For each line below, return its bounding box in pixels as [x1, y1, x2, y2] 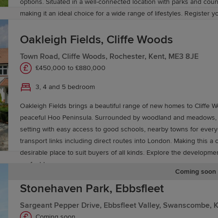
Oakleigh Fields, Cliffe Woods [20, 33, 173, 47]
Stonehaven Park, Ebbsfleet [20, 182, 164, 196]
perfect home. [20, 160, 64, 168]
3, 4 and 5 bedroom [36, 82, 95, 91]
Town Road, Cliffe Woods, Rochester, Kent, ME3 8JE [20, 52, 199, 61]
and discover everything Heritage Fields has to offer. [20, 20, 180, 29]
